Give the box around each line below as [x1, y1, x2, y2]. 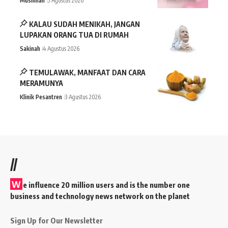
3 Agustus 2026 [65, 93, 101, 101]
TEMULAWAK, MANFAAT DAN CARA [29, 68, 146, 77]
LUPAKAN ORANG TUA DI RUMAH [20, 30, 129, 39]
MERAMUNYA [20, 78, 63, 88]
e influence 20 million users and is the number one [23, 180, 190, 189]
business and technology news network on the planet [10, 191, 190, 201]
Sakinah [20, 44, 40, 52]
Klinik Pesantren [20, 93, 62, 101]
